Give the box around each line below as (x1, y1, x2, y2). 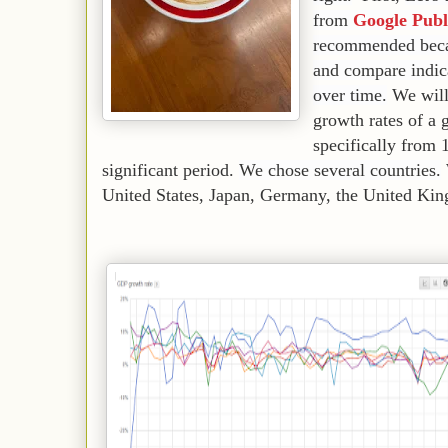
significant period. (102, 160, 239, 180)
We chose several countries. (239, 160, 441, 180)
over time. (313, 85, 387, 105)
